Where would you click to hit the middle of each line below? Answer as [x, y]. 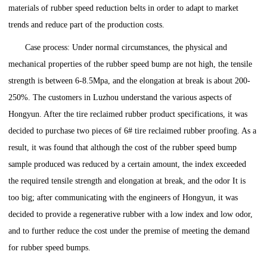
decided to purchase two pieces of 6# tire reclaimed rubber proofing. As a [133, 131]
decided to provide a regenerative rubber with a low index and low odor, [131, 215]
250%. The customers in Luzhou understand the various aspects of [120, 98]
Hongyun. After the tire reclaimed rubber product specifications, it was [128, 114]
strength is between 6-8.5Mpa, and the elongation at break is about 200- [130, 81]
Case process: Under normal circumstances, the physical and [126, 48]
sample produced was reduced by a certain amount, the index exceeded [128, 164]
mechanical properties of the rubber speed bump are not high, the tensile [131, 64]
